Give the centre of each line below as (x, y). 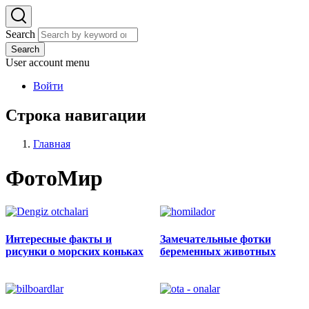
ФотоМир (54, 178)
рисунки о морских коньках (74, 251)
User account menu (48, 62)
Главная (52, 144)
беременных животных (218, 251)
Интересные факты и (59, 239)
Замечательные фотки (215, 239)
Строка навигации (76, 115)
